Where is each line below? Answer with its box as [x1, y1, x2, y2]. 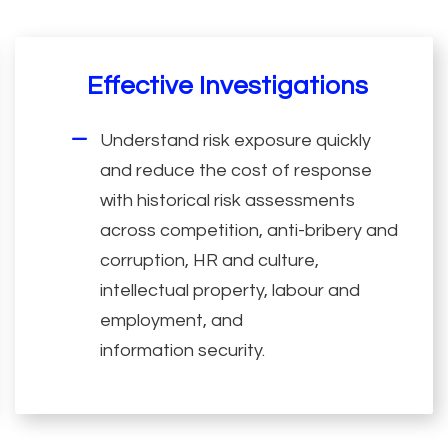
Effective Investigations [86, 72, 368, 99]
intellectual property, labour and [100, 280, 361, 300]
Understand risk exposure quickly [100, 130, 372, 150]
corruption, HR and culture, [100, 250, 320, 270]
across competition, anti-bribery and [100, 220, 399, 240]
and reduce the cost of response [100, 160, 373, 180]
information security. [100, 340, 266, 360]
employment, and [100, 310, 244, 330]
